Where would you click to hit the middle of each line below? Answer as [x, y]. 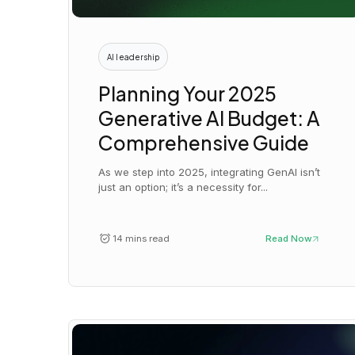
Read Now [288, 239]
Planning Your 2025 [188, 93]
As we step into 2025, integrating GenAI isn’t [210, 172]
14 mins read [141, 239]
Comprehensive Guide [204, 142]
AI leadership [134, 57]
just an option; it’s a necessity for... [183, 187]
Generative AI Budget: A [210, 117]
